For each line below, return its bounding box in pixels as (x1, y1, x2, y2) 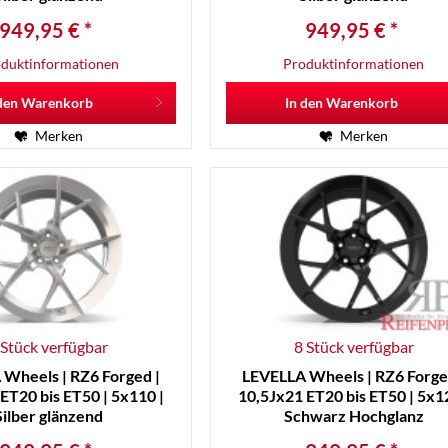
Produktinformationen (283, 55, 425, 73)
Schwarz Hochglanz (283, 406, 424, 426)
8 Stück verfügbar (293, 337, 414, 357)
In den (285, 94, 324, 112)
